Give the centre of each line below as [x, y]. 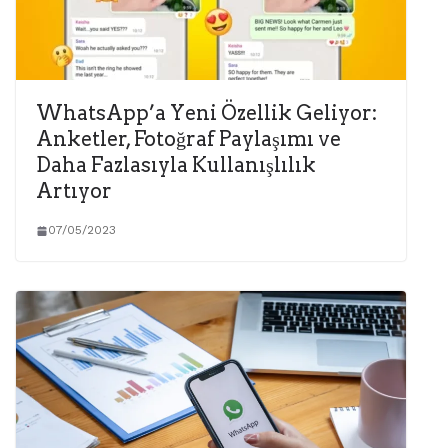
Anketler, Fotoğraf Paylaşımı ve [188, 139]
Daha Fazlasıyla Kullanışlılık [176, 165]
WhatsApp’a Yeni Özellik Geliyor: [206, 113]
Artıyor [74, 191]
